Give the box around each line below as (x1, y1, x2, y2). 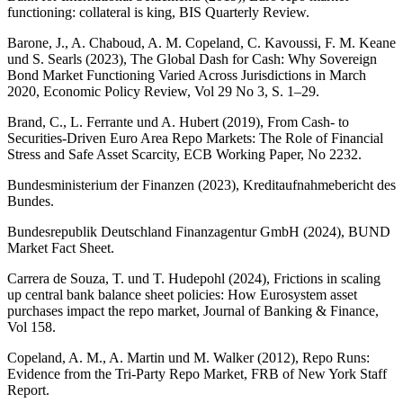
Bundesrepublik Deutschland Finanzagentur (7, 223, 260, 239)
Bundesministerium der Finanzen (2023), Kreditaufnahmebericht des (7, 176, 396, 193)
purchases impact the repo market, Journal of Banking (7, 302, 316, 318)
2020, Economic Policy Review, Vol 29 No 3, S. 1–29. (7, 83, 319, 99)
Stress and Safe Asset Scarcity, (7, 146, 184, 162)
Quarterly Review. (201, 4, 309, 20)
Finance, (327, 302, 379, 318)
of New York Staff (279, 365, 387, 381)
